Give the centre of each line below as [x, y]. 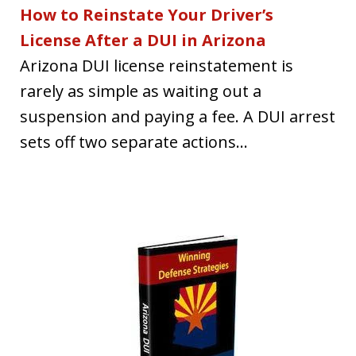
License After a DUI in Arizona [143, 40]
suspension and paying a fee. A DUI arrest [178, 116]
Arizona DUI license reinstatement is [157, 65]
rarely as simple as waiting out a [141, 91]
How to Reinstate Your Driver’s [147, 14]
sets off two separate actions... [134, 141]
